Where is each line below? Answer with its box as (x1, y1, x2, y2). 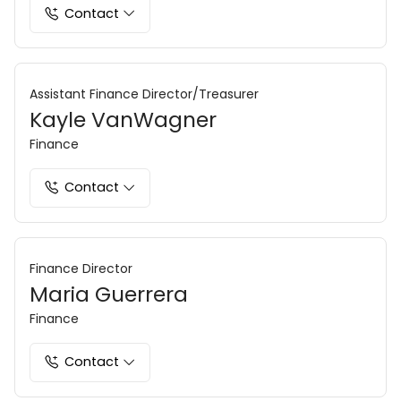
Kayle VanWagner (30, 105, 217, 135)
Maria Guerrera (30, 278, 188, 309)
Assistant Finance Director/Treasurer (30, 85, 259, 104)
